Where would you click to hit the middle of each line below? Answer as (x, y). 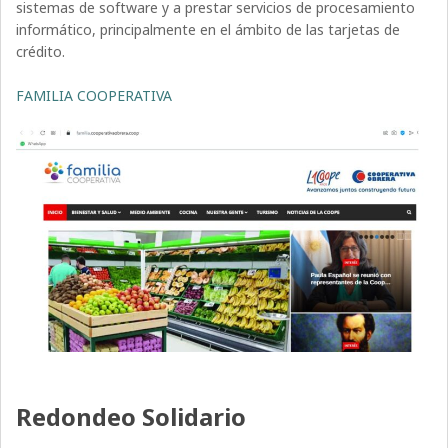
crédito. (41, 52)
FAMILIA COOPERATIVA (94, 96)
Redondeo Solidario (131, 416)
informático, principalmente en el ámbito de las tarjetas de (208, 30)
